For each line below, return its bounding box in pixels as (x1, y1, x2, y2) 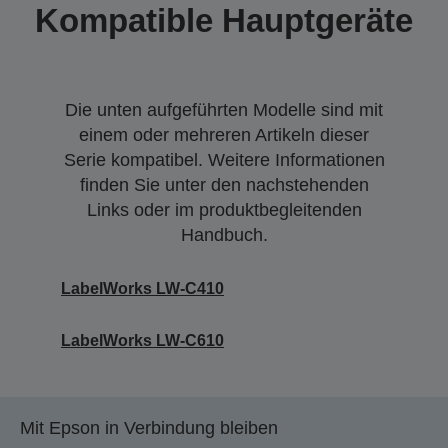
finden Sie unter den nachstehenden (79, 175, 369, 195)
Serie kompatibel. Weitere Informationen (63, 150, 385, 170)
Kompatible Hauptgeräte (35, 2, 413, 39)
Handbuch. (180, 225, 268, 245)
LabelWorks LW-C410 (61, 280, 224, 297)
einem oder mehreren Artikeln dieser (79, 125, 369, 145)
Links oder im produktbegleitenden (86, 200, 362, 220)
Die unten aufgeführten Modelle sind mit (65, 100, 383, 120)
